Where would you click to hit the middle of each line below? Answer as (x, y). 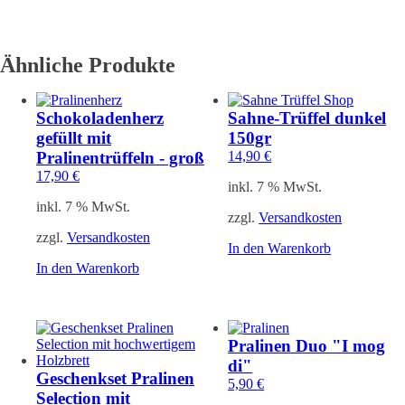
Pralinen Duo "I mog (307, 345)
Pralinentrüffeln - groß (120, 157)
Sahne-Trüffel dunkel (307, 118)
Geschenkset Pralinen (115, 378)
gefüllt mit (74, 137)
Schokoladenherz (100, 118)
